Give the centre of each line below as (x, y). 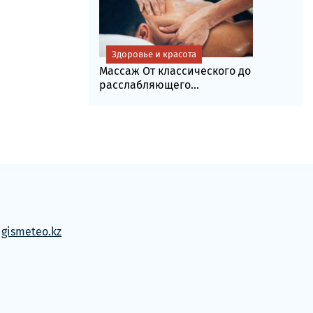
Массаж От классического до (175, 71)
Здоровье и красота (154, 54)
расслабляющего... (149, 85)
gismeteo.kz (31, 232)
